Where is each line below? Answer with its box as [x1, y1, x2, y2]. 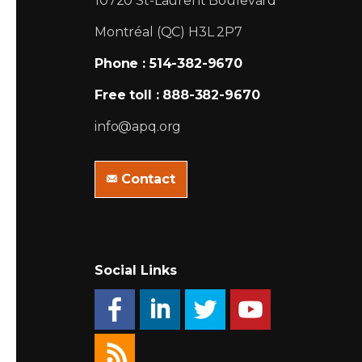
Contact [120, 170, 175, 187]
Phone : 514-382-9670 [95, 55, 242, 71]
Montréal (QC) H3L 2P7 [95, 23, 242, 40]
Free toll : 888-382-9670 [95, 86, 260, 103]
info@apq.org [95, 118, 182, 134]
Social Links [95, 262, 177, 278]
